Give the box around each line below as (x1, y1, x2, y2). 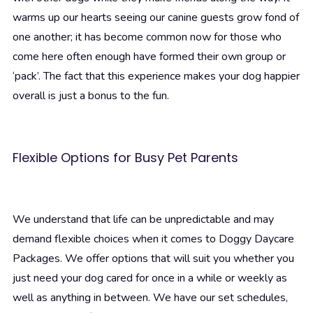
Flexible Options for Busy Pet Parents (13, 149, 238, 167)
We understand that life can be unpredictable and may (13, 212, 274, 228)
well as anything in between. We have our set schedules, (13, 290, 288, 306)
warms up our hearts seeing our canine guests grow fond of (13, 10, 299, 26)
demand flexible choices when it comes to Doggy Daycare (13, 231, 294, 247)
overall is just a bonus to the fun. (13, 88, 169, 104)
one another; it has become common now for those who (13, 29, 282, 45)
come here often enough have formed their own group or (13, 49, 286, 65)
